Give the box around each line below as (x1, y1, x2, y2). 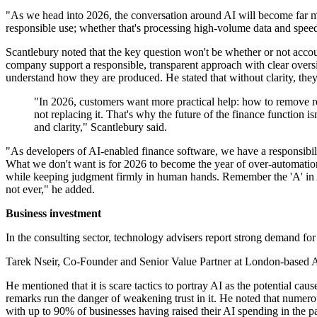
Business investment (6, 207, 101, 220)
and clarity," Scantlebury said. (34, 121, 167, 134)
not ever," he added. (6, 183, 95, 196)
